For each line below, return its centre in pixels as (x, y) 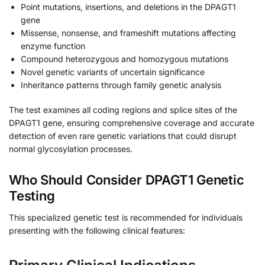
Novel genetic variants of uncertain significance (113, 72)
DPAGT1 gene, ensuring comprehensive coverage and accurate (132, 123)
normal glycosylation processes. (71, 149)
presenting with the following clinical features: (97, 231)
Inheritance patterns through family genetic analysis (121, 85)
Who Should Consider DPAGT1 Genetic (127, 180)
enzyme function (53, 46)
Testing (32, 196)
